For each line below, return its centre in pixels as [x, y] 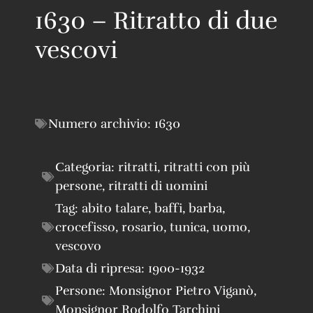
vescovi [76, 50]
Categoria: [87, 167]
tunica [188, 227]
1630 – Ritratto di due [156, 20]
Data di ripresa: [102, 268]
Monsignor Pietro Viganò [181, 290]
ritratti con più [207, 167]
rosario [143, 227]
